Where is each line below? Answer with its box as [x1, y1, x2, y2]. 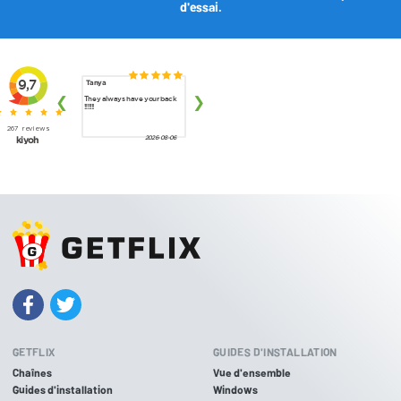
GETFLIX [13, 346, 55, 359]
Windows [213, 383, 258, 397]
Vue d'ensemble [213, 366, 291, 380]
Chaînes [13, 366, 52, 380]
